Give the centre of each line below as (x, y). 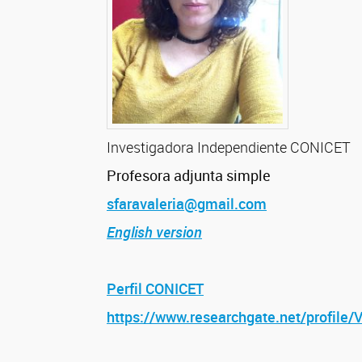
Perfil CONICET (155, 289)
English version (154, 232)
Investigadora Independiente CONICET (229, 147)
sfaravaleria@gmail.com (187, 204)
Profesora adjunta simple (189, 176)
